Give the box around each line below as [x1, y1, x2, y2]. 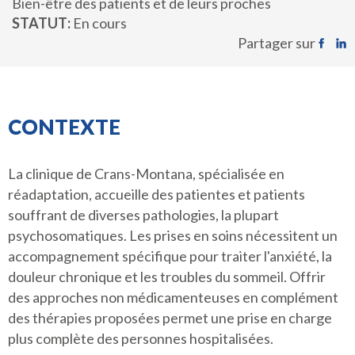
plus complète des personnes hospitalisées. [8, 330, 273, 347]
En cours [73, 14, 127, 32]
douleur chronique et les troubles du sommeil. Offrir [8, 268, 326, 285]
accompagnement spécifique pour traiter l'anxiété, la [8, 247, 332, 265]
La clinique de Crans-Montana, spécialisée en [8, 165, 284, 182]
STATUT [12, 14, 67, 32]
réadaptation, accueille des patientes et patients [8, 185, 305, 203]
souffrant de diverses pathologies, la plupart [8, 206, 279, 223]
